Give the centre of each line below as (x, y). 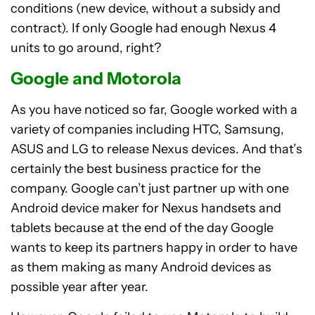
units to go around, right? (86, 47)
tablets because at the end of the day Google (142, 227)
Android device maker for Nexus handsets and (146, 208)
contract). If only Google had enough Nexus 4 (143, 28)
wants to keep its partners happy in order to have (154, 247)
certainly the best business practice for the (136, 168)
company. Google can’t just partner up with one (150, 188)
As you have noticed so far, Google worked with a (154, 109)
